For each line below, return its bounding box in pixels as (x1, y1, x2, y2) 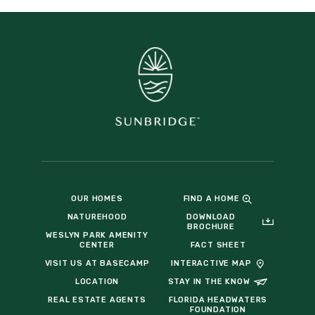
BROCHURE (187, 222, 235, 231)
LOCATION (75, 277, 120, 286)
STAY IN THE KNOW (167, 277, 250, 286)
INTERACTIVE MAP (171, 259, 252, 268)
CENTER (79, 240, 115, 250)
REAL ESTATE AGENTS (48, 295, 146, 304)
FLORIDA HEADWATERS (168, 295, 268, 304)
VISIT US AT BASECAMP (44, 259, 150, 268)
